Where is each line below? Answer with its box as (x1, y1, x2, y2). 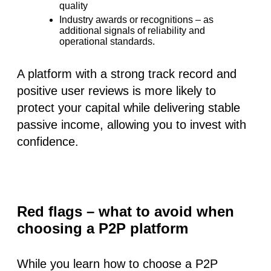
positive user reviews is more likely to (17, 83, 216, 97)
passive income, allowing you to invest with (17, 117, 246, 131)
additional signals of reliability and (59, 25, 205, 36)
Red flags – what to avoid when (17, 203, 234, 220)
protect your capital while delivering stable (17, 100, 240, 114)
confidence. (17, 134, 79, 148)
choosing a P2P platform (17, 220, 188, 237)
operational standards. (59, 36, 155, 47)
